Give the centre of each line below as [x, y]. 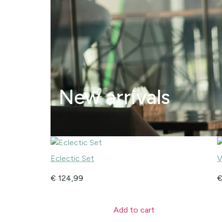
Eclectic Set [72, 158]
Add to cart [134, 210]
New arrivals [114, 97]
